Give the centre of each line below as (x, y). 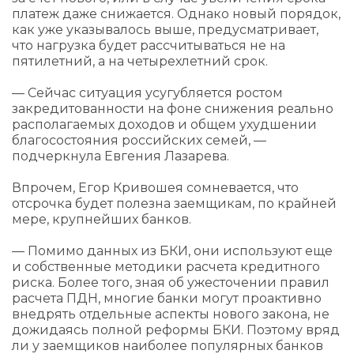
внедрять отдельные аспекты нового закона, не (171, 314)
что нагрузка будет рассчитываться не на (149, 45)
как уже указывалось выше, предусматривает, (165, 30)
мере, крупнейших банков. (102, 219)
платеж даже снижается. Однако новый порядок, (176, 14)
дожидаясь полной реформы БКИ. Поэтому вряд (176, 330)
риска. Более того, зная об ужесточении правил (171, 282)
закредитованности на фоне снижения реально (173, 109)
